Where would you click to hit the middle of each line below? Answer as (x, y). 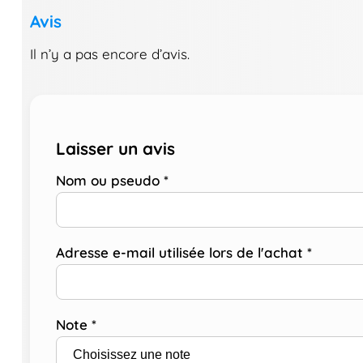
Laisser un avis (115, 148)
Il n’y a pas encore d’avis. (109, 53)
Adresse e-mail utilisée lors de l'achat (181, 252)
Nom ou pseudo (109, 180)
